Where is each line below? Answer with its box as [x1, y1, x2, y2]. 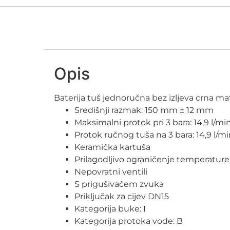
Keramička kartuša [74, 142, 151, 152]
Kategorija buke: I [74, 203, 146, 214]
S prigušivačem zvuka [74, 179, 164, 189]
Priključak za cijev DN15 [74, 191, 169, 201]
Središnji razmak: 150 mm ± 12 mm [74, 105, 214, 115]
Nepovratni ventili [74, 166, 148, 177]
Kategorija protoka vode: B [74, 216, 183, 226]
